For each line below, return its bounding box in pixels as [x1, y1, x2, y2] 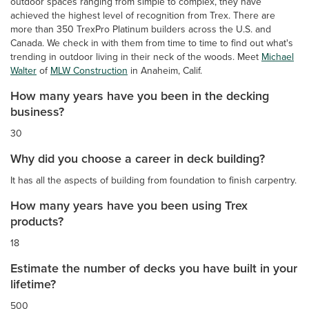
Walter [10, 63, 37, 77]
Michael [261, 49, 294, 63]
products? [10, 212, 63, 230]
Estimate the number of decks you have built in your [10, 259, 297, 277]
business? [10, 102, 64, 120]
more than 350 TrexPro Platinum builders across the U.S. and [10, 21, 271, 36]
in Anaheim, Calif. [128, 63, 202, 77]
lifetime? [10, 275, 56, 292]
